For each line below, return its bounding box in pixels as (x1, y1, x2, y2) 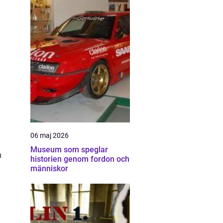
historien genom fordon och (30, 154, 129, 164)
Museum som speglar (30, 145, 108, 154)
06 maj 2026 (30, 131, 69, 139)
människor (30, 164, 68, 173)
